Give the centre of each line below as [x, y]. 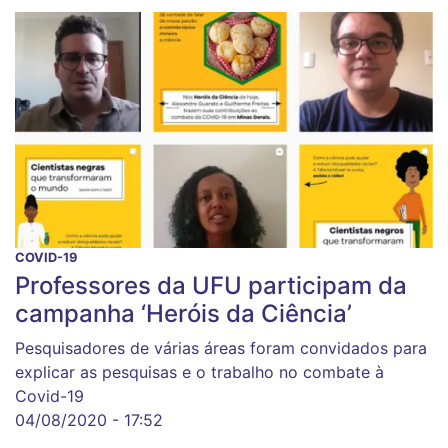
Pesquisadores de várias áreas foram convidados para [221, 347]
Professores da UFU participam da [211, 285]
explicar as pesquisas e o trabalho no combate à [199, 371]
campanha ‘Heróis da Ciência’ [183, 313]
